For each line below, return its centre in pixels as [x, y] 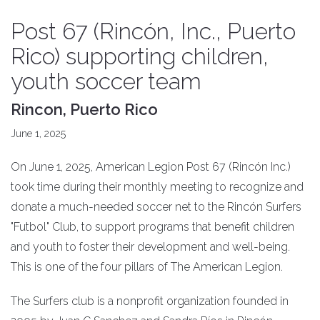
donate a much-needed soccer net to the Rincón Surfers [156, 206]
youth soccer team [106, 81]
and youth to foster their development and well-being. [150, 246]
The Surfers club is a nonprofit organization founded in [150, 301]
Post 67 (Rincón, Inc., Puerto [153, 31]
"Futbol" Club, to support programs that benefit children [152, 226]
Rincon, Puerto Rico [84, 109]
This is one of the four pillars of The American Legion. [147, 266]
